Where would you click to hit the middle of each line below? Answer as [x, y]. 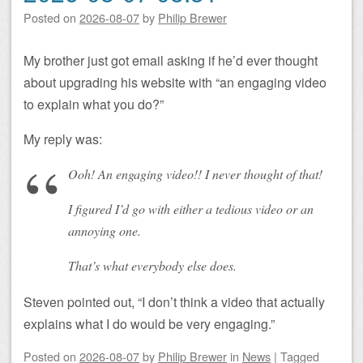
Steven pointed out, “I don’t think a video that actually [174, 301]
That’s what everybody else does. [152, 265]
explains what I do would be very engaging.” [149, 323]
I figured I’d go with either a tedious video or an [191, 208]
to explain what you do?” [94, 104]
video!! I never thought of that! [243, 173]
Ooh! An [92, 173]
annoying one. [105, 230]
